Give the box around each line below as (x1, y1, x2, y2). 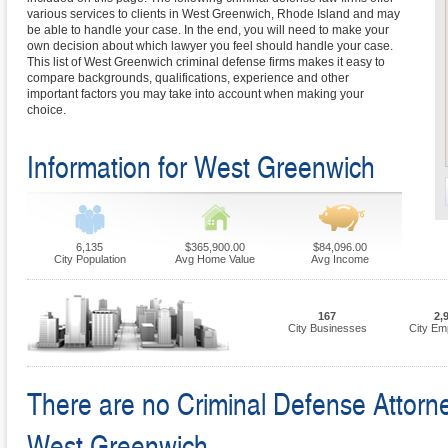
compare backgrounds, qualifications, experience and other (27, 71, 349, 86)
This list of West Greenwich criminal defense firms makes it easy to (27, 55, 385, 70)
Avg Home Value (174, 253, 255, 266)
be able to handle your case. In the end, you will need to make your (27, 23, 389, 38)
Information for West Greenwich (27, 145, 375, 188)
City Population (53, 253, 126, 266)
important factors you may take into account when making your (27, 87, 364, 102)
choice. (27, 103, 66, 118)
